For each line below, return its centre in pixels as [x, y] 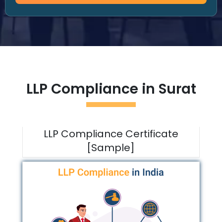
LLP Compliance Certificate [111, 134]
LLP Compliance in [92, 89]
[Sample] [111, 148]
